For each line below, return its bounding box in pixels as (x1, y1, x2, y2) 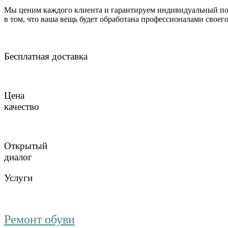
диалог (4, 152, 32, 163)
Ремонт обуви (4, 212, 75, 226)
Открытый (4, 140, 47, 152)
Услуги (4, 173, 33, 184)
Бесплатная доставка (4, 50, 88, 62)
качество (4, 101, 39, 112)
